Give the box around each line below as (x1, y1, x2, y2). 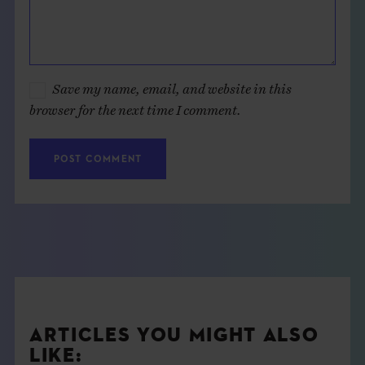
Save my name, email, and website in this (51, 79, 292, 90)
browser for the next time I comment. (29, 100, 241, 111)
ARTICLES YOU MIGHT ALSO (29, 325, 319, 345)
